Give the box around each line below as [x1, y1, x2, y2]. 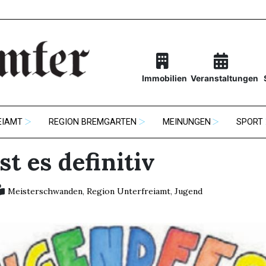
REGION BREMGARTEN [49, 117, 137, 128]
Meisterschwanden [7, 186, 83, 197]
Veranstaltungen [190, 74, 258, 84]
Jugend [174, 186, 202, 197]
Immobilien [141, 74, 187, 84]
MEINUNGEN [162, 117, 211, 128]
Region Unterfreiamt [86, 186, 170, 197]
